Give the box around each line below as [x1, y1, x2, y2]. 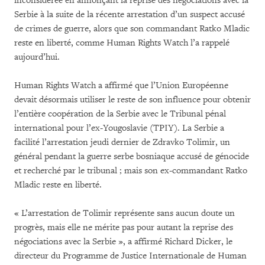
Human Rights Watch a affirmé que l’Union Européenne [14, 80, 228, 91]
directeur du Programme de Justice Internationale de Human [14, 250, 247, 261]
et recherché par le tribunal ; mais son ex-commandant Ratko [14, 165, 247, 176]
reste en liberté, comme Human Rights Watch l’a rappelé [14, 37, 230, 49]
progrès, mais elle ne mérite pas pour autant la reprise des [14, 222, 233, 233]
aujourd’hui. [14, 51, 60, 63]
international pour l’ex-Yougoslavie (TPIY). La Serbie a [14, 122, 224, 134]
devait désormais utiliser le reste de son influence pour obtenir [14, 94, 251, 105]
